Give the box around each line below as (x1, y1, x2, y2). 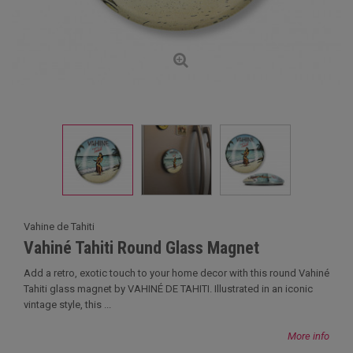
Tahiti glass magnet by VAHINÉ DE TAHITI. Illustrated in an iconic (24, 283, 313, 295)
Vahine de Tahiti (24, 221, 95, 232)
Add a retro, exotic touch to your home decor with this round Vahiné (24, 267, 329, 279)
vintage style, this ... (24, 299, 111, 310)
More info (288, 330, 329, 342)
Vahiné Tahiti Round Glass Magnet (24, 238, 259, 258)
